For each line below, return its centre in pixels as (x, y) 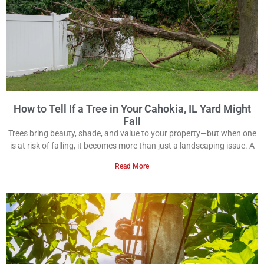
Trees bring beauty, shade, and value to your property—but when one (132, 133)
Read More (132, 166)
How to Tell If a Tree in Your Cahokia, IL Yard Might (132, 109)
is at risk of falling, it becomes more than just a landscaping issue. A (132, 146)
